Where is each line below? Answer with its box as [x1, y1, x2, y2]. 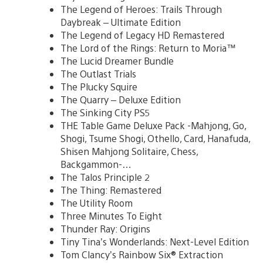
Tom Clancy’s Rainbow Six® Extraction [60, 248, 223, 261]
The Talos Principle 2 [60, 170, 150, 183]
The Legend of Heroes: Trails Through [60, 2, 222, 15]
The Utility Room [60, 196, 133, 209]
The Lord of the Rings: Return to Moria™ [60, 41, 236, 54]
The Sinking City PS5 [60, 106, 150, 119]
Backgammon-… [60, 157, 131, 170]
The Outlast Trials [60, 67, 136, 80]
